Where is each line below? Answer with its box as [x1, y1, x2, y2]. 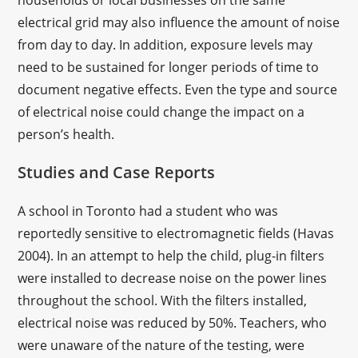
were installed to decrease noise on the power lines [18, 269, 328, 287]
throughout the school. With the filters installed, [18, 292, 308, 309]
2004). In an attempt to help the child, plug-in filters [18, 247, 325, 265]
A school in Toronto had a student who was [18, 202, 279, 220]
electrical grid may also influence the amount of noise [18, 14, 340, 31]
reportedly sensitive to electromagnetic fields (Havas [18, 225, 335, 242]
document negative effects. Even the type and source [18, 81, 338, 98]
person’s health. [18, 125, 115, 143]
